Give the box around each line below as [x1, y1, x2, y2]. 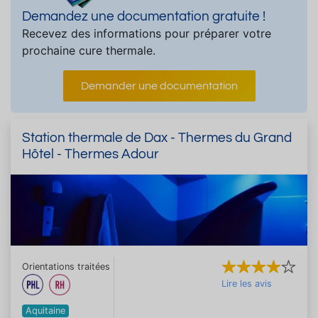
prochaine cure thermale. [22, 43, 155, 57]
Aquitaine [26, 305, 66, 316]
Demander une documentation [80, 79, 238, 92]
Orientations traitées [22, 261, 110, 272]
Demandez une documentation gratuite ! [22, 9, 265, 23]
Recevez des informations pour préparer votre [22, 26, 271, 40]
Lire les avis [221, 278, 272, 289]
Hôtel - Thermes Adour [22, 146, 159, 161]
